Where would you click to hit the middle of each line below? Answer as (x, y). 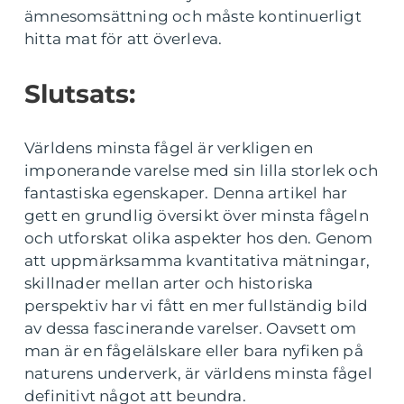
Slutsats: (80, 93)
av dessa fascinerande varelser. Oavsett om (191, 328)
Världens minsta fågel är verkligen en (169, 147)
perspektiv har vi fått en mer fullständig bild (197, 305)
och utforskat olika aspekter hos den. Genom (199, 238)
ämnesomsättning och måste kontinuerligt (193, 16)
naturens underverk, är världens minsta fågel (198, 373)
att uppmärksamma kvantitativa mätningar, (197, 260)
